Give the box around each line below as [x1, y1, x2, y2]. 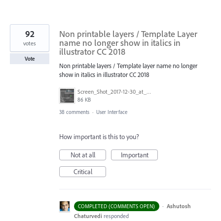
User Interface [96, 108, 127, 115]
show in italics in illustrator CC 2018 [59, 70, 149, 78]
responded [104, 212, 129, 220]
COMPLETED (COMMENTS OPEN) [78, 202, 155, 210]
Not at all [70, 150, 95, 159]
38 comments [59, 108, 89, 115]
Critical [73, 167, 92, 176]
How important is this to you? [59, 132, 139, 141]
